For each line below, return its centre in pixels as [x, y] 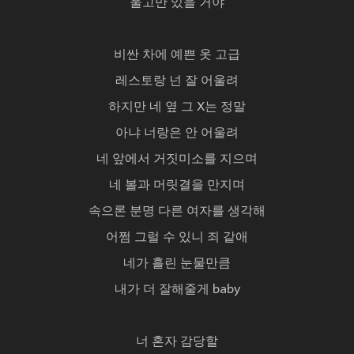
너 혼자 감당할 [177, 343]
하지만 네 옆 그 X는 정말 [177, 108]
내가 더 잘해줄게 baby [177, 290]
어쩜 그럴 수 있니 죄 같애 [177, 238]
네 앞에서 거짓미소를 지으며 [177, 160]
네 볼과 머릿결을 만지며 [177, 186]
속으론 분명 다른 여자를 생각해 [177, 212]
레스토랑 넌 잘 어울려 [177, 82]
